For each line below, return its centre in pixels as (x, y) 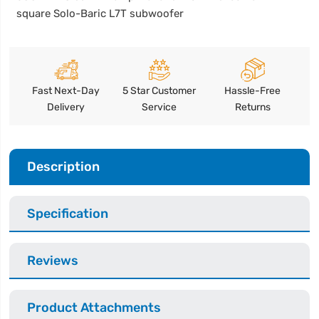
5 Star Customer (159, 90)
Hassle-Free (253, 90)
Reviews (53, 260)
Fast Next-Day (66, 90)
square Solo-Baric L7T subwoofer (100, 13)
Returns (252, 107)
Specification (68, 213)
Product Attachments (94, 307)
